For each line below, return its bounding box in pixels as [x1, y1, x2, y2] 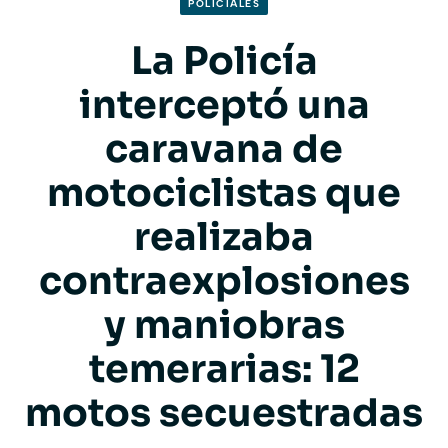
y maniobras [103, 300, 345, 349]
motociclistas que [47, 168, 401, 217]
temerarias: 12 [88, 344, 360, 393]
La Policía [130, 36, 318, 85]
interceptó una [78, 80, 370, 129]
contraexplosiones [38, 256, 410, 305]
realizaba [134, 212, 314, 261]
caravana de [105, 124, 343, 173]
